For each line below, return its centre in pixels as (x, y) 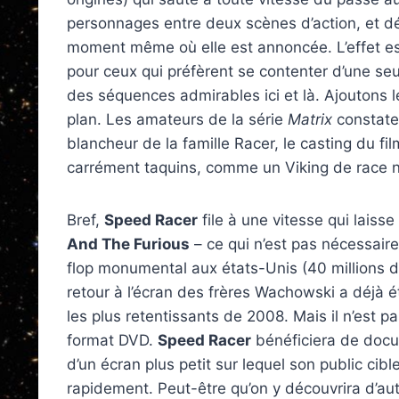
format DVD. (112, 340)
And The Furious (128, 244)
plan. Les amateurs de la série (177, 119)
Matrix (310, 119)
